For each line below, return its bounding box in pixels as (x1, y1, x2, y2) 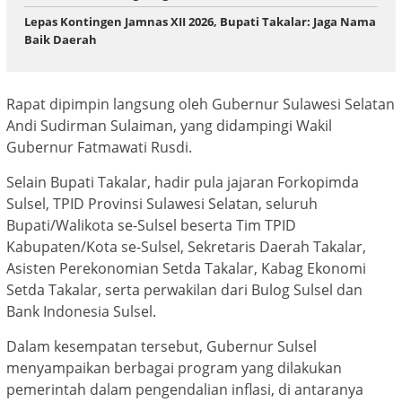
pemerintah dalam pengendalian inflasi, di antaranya (6, 379, 363, 399)
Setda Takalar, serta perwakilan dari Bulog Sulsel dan (6, 279, 363, 300)
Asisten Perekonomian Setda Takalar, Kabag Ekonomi (6, 258, 366, 278)
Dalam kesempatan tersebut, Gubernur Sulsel (6, 336, 317, 356)
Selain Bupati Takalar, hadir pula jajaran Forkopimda (6, 171, 359, 192)
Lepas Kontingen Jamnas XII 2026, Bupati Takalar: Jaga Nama (24, 13, 376, 31)
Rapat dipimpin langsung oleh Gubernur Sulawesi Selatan (6, 93, 395, 114)
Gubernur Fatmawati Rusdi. (6, 136, 192, 157)
